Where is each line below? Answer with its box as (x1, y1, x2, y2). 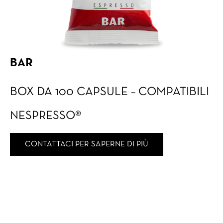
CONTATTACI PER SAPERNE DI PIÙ (25, 141, 148, 148)
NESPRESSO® (10, 111, 81, 121)
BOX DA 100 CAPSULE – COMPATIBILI (10, 87, 209, 98)
